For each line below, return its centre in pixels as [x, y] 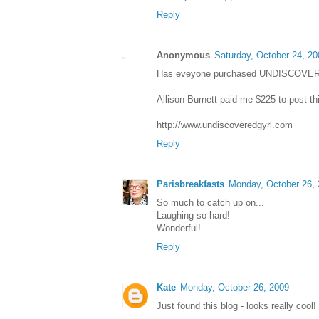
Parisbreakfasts [190, 184]
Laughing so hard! [193, 216]
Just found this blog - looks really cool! [236, 306]
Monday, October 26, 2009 [235, 288]
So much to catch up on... [210, 203]
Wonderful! [179, 229]
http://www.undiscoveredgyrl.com [225, 125]
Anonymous [183, 56]
